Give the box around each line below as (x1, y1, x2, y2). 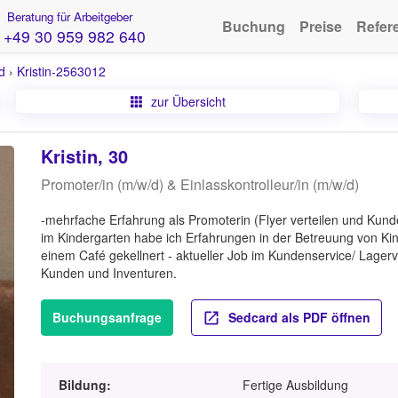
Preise (299, 16, 342, 36)
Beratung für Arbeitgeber (3, 8, 132, 25)
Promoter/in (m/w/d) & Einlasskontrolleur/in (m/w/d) (40, 174, 359, 195)
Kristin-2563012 (17, 62, 106, 80)
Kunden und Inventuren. (40, 264, 177, 282)
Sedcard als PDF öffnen (224, 308, 370, 326)
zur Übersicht (147, 92, 226, 110)
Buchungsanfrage (52, 308, 162, 326)
